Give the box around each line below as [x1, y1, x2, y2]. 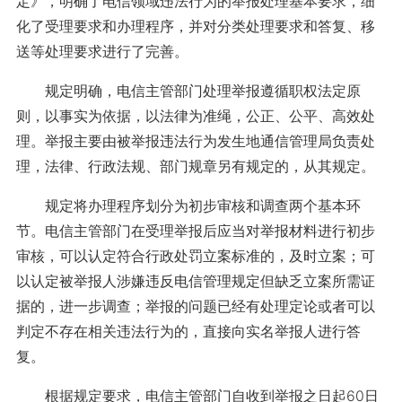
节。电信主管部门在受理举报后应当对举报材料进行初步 [15, 222, 375, 240]
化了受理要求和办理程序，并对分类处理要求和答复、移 [15, 17, 375, 35]
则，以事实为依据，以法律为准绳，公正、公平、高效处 [15, 107, 375, 125]
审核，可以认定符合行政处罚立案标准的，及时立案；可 [15, 247, 375, 265]
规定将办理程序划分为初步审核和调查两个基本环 [15, 197, 361, 214]
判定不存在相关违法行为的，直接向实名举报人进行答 [15, 322, 361, 340]
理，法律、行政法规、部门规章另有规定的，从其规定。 [15, 157, 375, 175]
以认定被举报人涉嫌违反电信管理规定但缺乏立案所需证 [15, 272, 375, 290]
